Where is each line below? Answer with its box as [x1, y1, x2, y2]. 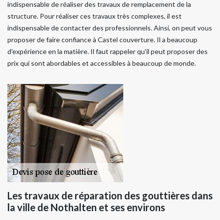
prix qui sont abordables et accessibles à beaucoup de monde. [7, 58, 196, 67]
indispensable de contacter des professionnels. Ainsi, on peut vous [7, 23, 212, 32]
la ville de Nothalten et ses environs [7, 201, 165, 213]
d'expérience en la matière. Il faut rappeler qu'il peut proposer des [7, 47, 208, 55]
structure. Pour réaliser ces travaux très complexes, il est [7, 11, 182, 20]
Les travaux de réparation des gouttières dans [7, 189, 213, 201]
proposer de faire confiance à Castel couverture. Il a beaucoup [7, 35, 197, 44]
